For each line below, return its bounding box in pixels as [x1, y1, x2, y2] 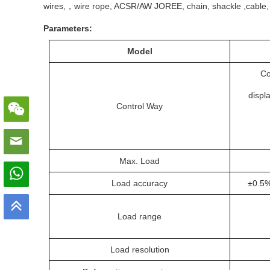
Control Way [116, 101, 163, 111]
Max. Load [119, 156, 160, 166]
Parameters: [43, 24, 92, 33]
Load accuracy [111, 178, 168, 188]
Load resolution [110, 245, 169, 254]
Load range [118, 212, 162, 221]
